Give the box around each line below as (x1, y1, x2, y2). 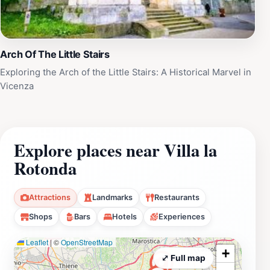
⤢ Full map (162, 253, 206, 263)
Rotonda (14, 155, 77, 181)
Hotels (112, 212, 137, 221)
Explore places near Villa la (14, 137, 217, 163)
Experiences (159, 212, 205, 221)
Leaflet (24, 236, 48, 247)
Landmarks (92, 192, 133, 202)
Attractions (29, 192, 71, 202)
